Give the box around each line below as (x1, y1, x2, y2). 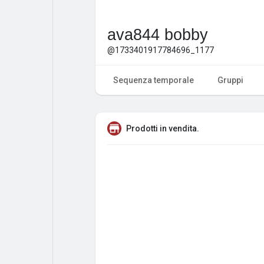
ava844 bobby (107, 25, 208, 44)
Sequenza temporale (113, 75, 194, 85)
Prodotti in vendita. (126, 123, 199, 133)
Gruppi (217, 75, 243, 85)
